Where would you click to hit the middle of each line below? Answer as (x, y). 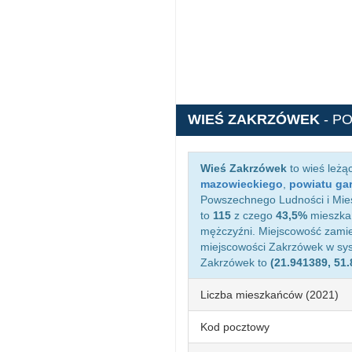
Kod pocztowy (235, 327)
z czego (253, 215)
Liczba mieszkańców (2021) (269, 295)
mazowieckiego (242, 184)
